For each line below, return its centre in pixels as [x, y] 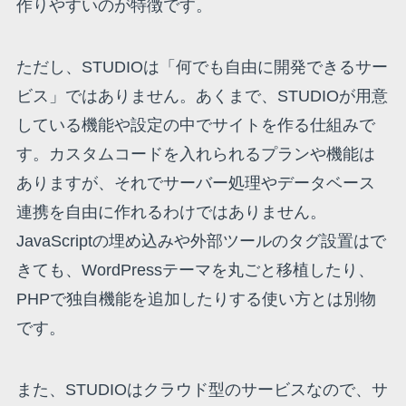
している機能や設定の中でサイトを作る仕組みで [195, 125]
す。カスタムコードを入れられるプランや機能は [195, 154]
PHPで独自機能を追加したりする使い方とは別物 [196, 299]
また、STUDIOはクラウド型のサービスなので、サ [202, 389]
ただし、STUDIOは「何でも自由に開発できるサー [202, 67]
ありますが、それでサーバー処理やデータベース [195, 183]
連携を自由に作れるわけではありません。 [171, 212]
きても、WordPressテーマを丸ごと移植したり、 [195, 270]
